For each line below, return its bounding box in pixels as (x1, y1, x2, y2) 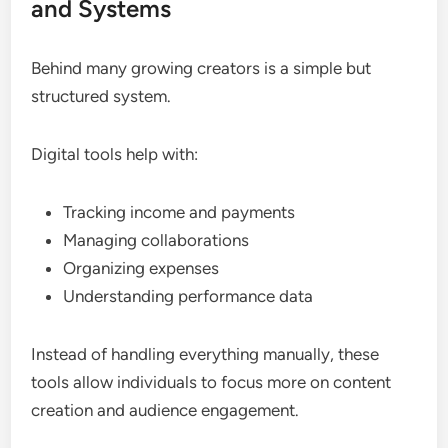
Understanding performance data (63, 285, 314, 306)
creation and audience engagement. (31, 399, 300, 420)
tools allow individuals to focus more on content (31, 371, 392, 392)
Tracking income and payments (63, 201, 296, 222)
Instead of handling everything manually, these (31, 343, 380, 364)
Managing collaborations (63, 229, 250, 250)
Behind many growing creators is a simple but (31, 57, 372, 78)
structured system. (31, 85, 172, 106)
